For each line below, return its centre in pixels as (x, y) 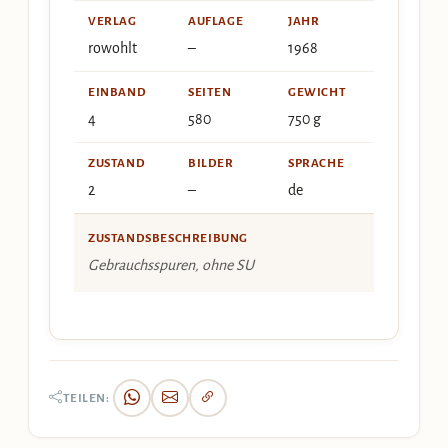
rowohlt (112, 48)
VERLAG (112, 21)
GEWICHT (317, 92)
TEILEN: (85, 398)
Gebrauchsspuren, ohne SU (171, 265)
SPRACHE (316, 163)
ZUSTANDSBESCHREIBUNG (168, 238)
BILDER (211, 163)
